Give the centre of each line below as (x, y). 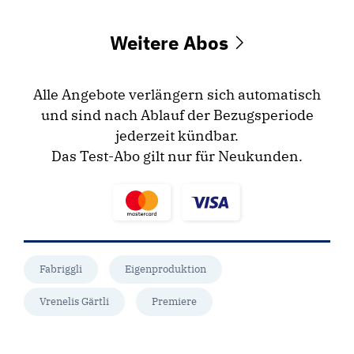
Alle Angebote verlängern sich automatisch (177, 95)
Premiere (174, 302)
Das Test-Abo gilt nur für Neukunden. (177, 156)
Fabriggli (61, 269)
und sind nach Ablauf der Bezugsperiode (177, 115)
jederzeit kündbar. (177, 136)
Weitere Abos (171, 43)
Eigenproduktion (166, 269)
